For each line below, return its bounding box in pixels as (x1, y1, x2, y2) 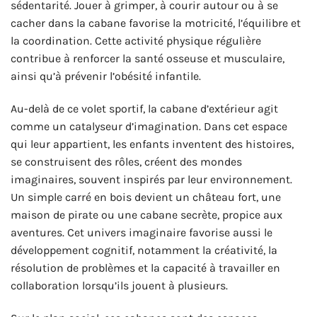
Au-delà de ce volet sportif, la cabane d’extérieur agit (11, 102, 278, 116)
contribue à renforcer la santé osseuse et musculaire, (11, 52, 284, 66)
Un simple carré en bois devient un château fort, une (11, 190, 281, 204)
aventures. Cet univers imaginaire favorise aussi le (11, 226, 272, 240)
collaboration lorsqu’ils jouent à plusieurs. (11, 279, 228, 293)
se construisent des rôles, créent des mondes (11, 155, 242, 169)
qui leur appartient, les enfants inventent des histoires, (11, 137, 294, 151)
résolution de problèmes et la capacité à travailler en (11, 261, 280, 275)
